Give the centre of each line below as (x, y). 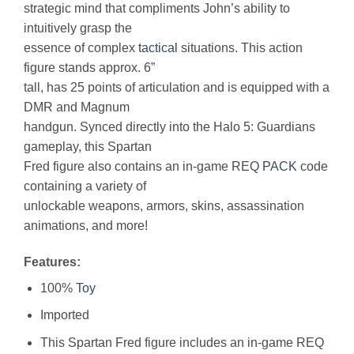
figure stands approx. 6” (89, 68)
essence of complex (81, 48)
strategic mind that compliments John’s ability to (157, 9)
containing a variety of (85, 186)
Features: (52, 262)
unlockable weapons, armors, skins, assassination (164, 206)
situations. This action (240, 48)
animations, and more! (86, 226)
